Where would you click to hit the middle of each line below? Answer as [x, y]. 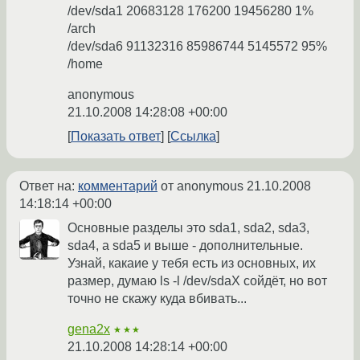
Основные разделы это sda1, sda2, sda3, [188, 228]
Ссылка [193, 137]
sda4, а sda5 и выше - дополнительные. [185, 246]
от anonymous [202, 186]
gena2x [89, 329]
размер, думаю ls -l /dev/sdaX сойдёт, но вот [197, 281]
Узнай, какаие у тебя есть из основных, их [192, 264]
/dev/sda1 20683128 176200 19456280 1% [190, 11]
